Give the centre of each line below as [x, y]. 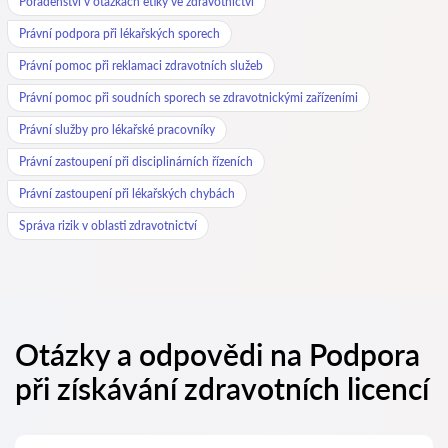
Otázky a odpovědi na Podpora [217, 354]
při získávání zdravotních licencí [222, 388]
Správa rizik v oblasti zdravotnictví [108, 225]
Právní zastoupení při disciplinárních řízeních [136, 161]
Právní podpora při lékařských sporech [119, 33]
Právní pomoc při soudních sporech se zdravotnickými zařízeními [188, 97]
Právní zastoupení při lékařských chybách [127, 193]
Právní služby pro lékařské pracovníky [117, 129]
